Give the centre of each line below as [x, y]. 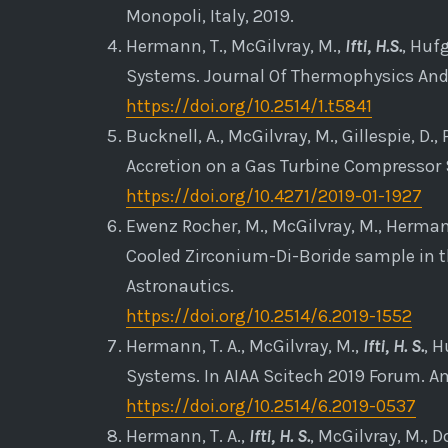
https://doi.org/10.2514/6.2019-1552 [268, 315]
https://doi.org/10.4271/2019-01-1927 [273, 195]
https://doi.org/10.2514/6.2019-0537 [270, 405]
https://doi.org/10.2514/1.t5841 [248, 105]
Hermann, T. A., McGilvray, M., [244, 345]
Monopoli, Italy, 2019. [209, 15]
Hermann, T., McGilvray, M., [235, 45]
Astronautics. [179, 285]
